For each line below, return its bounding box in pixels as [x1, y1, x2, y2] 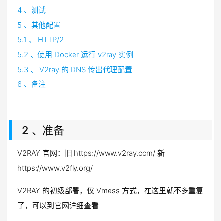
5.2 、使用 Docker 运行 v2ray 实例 [17, 50, 133, 59]
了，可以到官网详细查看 [17, 201, 99, 210]
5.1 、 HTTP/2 [17, 35, 64, 44]
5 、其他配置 [17, 20, 61, 30]
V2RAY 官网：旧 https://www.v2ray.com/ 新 [17, 148, 165, 158]
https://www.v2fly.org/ [17, 163, 93, 173]
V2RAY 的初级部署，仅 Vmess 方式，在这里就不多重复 [17, 186, 203, 195]
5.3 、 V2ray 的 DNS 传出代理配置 [17, 65, 132, 74]
